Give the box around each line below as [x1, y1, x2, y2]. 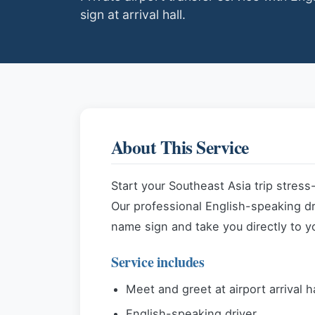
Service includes [111, 252, 205, 272]
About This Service [111, 134, 249, 160]
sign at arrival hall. [80, 7, 186, 22]
